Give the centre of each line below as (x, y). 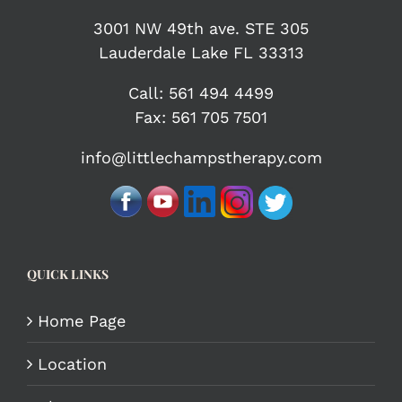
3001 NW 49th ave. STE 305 (201, 28)
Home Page (82, 321)
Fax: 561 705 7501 (201, 117)
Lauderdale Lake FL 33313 (201, 52)
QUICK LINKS (68, 274)
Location (72, 364)
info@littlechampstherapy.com (201, 157)
